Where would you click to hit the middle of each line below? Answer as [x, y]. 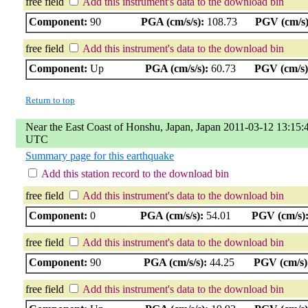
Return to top [50, 100]
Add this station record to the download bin [135, 173]
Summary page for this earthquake [100, 155]
